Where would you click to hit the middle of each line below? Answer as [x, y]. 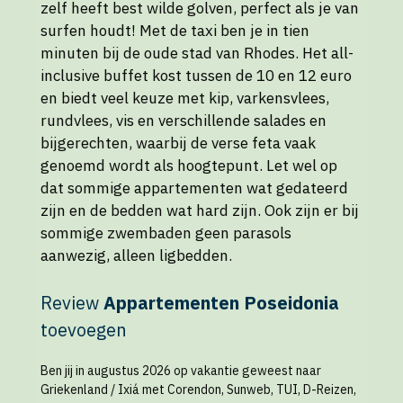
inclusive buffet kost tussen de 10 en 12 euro [196, 75]
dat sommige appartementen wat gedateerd [194, 188]
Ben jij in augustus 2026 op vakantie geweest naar [181, 371]
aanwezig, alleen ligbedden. [136, 255]
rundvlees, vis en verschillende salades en [184, 120]
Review [72, 303]
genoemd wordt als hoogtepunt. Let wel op [189, 165]
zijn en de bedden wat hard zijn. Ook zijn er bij [200, 210]
